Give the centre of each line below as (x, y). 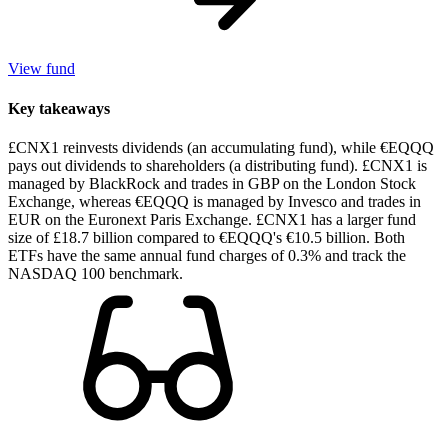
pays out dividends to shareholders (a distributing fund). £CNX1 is (217, 165)
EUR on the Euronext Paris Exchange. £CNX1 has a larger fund (212, 219)
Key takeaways (59, 108)
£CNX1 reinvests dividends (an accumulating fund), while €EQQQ (221, 147)
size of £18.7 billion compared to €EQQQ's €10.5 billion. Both (206, 237)
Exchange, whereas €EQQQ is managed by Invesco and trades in (214, 201)
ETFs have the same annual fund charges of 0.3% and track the (207, 255)
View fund (41, 69)
